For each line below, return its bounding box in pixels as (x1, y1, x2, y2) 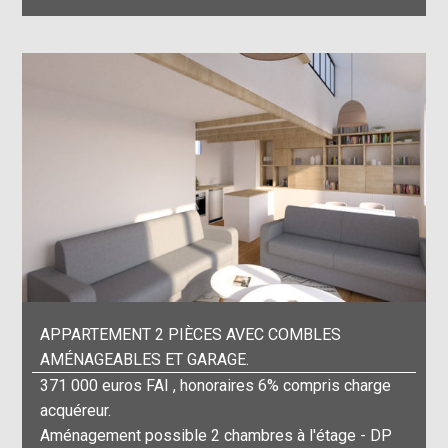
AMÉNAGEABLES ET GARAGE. (40, 349, 250, 369)
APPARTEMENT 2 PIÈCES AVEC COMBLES (40, 324, 342, 344)
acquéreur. (40, 400, 112, 420)
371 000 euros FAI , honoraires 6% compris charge (40, 375, 392, 395)
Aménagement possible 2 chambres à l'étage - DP (40, 425, 393, 445)
